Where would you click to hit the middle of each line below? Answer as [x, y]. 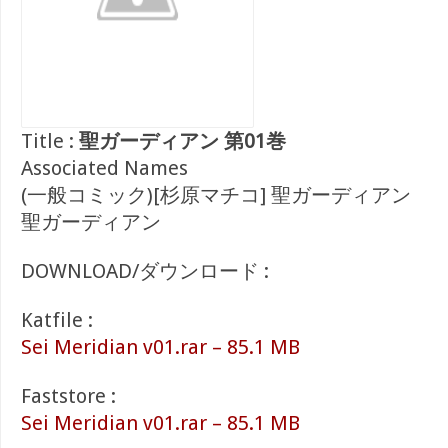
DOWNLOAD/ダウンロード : [145, 271]
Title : [50, 141]
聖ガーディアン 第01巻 [182, 141]
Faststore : [68, 396]
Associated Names [104, 168]
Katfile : [57, 320]
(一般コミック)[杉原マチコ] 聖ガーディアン [216, 195]
